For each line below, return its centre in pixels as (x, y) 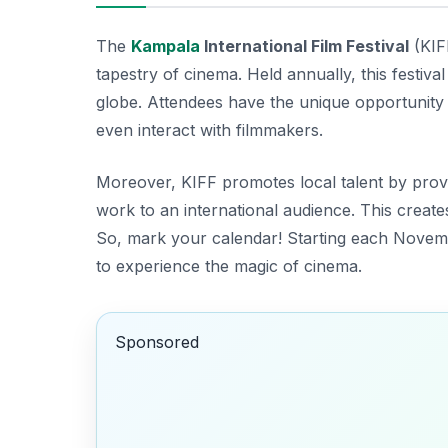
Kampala (165, 45)
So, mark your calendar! (189, 237)
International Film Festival (304, 45)
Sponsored (156, 342)
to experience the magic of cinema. (229, 265)
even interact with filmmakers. (209, 129)
